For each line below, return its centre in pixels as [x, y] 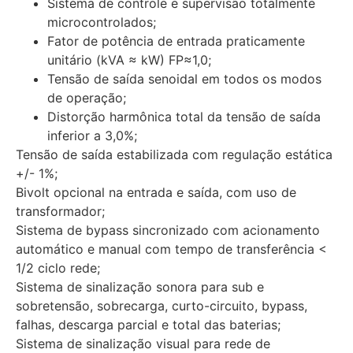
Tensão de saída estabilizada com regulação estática [174, 155]
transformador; [60, 212]
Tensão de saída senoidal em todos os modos [184, 79]
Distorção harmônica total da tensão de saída [184, 117]
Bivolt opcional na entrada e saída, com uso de [156, 193]
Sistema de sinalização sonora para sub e [140, 287]
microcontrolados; [102, 22]
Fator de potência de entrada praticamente [176, 41]
